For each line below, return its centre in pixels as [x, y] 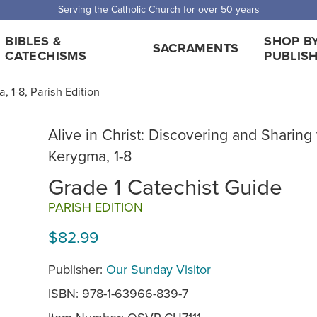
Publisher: [77, 269]
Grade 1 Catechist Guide [165, 186]
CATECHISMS [46, 56]
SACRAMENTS [196, 48]
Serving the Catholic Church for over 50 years [158, 9]
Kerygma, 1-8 [90, 156]
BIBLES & [34, 41]
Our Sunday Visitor [158, 269]
